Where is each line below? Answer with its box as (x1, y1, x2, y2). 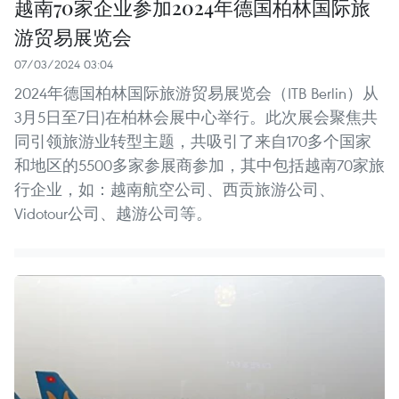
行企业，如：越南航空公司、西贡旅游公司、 (14, 179, 335, 200)
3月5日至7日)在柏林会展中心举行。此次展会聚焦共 (14, 107, 378, 128)
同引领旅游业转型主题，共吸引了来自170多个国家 (14, 131, 371, 152)
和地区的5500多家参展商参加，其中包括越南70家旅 (14, 155, 385, 176)
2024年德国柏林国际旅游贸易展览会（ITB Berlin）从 (14, 83, 379, 104)
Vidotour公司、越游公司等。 (14, 203, 212, 224)
